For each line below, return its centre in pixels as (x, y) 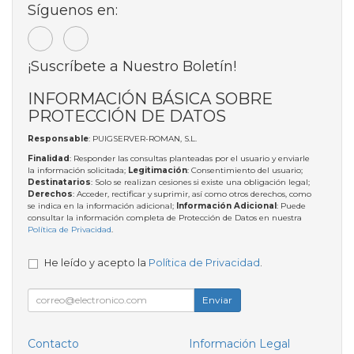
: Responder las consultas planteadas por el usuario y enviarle (190, 158)
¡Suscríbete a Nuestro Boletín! (132, 66)
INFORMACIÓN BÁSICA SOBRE (150, 98)
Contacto (53, 343)
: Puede (291, 205)
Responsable (58, 138)
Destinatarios (59, 182)
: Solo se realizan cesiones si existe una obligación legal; (200, 182)
